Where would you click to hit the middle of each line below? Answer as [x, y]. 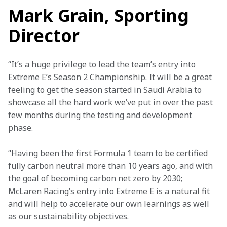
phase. [21, 128]
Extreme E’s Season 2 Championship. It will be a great [111, 77]
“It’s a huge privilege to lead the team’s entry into [103, 64]
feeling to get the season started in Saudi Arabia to [106, 90]
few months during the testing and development [101, 115]
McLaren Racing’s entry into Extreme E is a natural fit [110, 191]
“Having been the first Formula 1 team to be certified [109, 153]
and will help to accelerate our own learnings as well [110, 204]
